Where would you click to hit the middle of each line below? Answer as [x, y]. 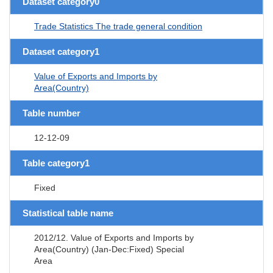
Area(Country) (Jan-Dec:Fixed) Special [109, 249]
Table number [51, 113]
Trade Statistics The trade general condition [118, 26]
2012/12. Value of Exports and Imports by [114, 237]
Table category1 [56, 163]
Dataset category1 [61, 51]
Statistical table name [68, 213]
